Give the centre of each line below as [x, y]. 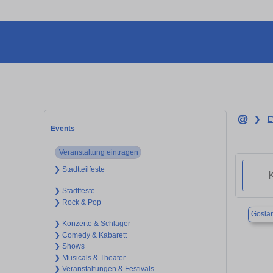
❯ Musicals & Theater [90, 257]
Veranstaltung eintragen [98, 152]
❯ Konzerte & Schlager [92, 224]
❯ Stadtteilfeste [79, 169]
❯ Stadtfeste [74, 191]
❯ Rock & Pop [77, 202]
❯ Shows [69, 246]
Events [63, 128]
